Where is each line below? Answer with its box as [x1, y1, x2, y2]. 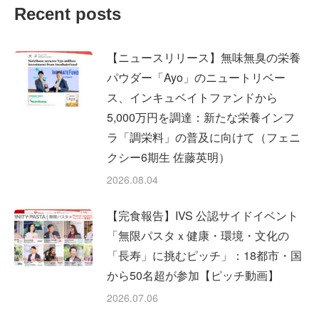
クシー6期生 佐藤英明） [107, 148, 230, 165]
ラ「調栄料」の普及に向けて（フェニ [107, 128, 300, 145]
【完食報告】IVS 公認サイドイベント [107, 206, 298, 224]
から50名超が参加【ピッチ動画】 [107, 266, 279, 283]
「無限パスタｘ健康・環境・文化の [107, 226, 289, 244]
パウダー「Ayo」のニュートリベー [107, 68, 286, 85]
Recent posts [14, 4, 121, 23]
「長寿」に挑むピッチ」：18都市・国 [107, 246, 302, 263]
